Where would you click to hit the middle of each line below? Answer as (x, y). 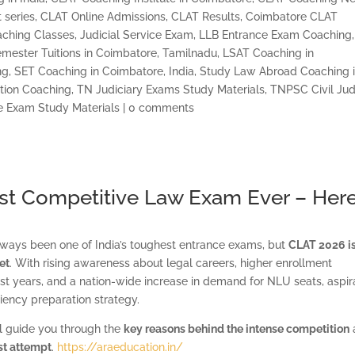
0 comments (162, 107)
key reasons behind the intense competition (237, 328)
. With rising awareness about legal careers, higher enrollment (171, 263)
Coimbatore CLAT (292, 16)
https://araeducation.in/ (120, 347)
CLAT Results (206, 16)
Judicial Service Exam (137, 34)
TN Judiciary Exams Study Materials (171, 89)
